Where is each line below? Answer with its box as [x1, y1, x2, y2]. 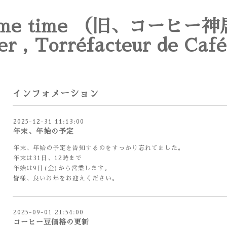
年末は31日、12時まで [13, 155, 82, 161]
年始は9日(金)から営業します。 [13, 165, 111, 171]
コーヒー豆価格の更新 [13, 218, 89, 225]
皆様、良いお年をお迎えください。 [13, 175, 119, 181]
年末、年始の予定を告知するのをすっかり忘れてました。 [13, 145, 184, 151]
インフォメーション [12, 89, 99, 98]
